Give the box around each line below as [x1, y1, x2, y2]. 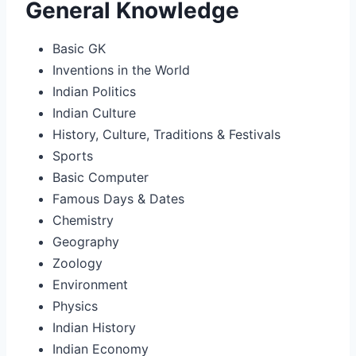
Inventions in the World [52, 61, 190, 78]
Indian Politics [52, 83, 136, 99]
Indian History [52, 319, 136, 335]
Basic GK [52, 40, 106, 56]
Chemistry [52, 211, 114, 228]
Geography [52, 233, 119, 250]
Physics [52, 297, 98, 314]
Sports [52, 147, 93, 164]
